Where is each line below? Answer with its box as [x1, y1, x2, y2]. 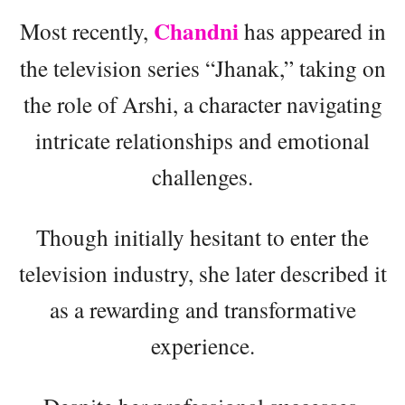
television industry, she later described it [18, 258, 387, 289]
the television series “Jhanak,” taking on [19, 52, 386, 84]
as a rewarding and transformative [49, 294, 356, 325]
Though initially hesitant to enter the [36, 221, 369, 253]
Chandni [153, 14, 244, 49]
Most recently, [19, 15, 154, 47]
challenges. [152, 161, 253, 193]
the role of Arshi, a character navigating [23, 89, 382, 120]
